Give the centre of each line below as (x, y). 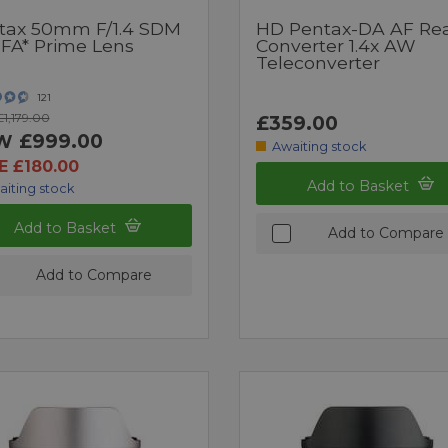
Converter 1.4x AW (335, 45)
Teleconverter (317, 62)
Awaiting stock (319, 146)
